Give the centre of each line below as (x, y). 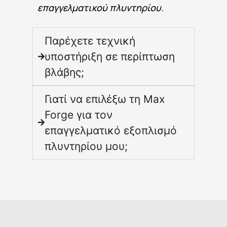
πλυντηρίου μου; (86, 146)
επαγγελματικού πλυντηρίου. (101, 8)
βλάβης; (65, 72)
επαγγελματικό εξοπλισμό (111, 130)
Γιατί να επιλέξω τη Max (105, 99)
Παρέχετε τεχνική (90, 41)
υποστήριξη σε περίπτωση (110, 56)
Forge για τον (79, 115)
